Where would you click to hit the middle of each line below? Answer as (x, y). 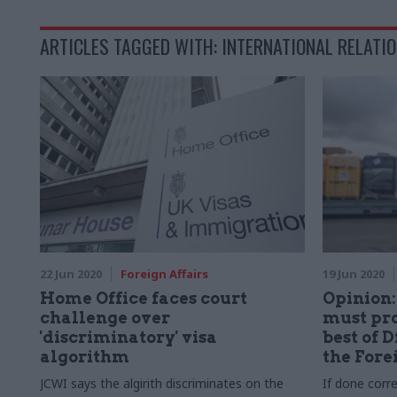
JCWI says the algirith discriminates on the (162, 383)
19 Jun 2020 (353, 274)
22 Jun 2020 (71, 274)
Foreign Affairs (164, 274)
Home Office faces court (144, 298)
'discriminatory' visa (128, 337)
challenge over (105, 318)
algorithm (85, 357)
